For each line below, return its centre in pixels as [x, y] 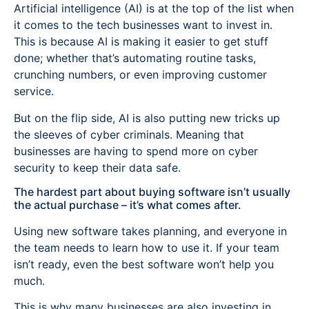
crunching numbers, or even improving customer [140, 75]
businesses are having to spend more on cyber [136, 151]
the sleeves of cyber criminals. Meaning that [129, 134]
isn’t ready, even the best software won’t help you [144, 264]
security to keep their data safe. [97, 167]
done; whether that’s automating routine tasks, [135, 58]
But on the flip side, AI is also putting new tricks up [147, 118]
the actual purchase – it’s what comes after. [128, 205]
